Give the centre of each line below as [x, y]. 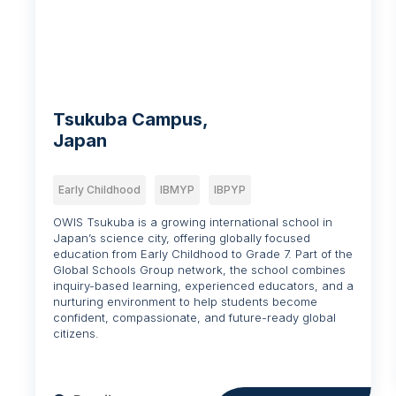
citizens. [76, 333]
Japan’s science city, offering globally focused [182, 237]
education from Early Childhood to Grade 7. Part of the [203, 253]
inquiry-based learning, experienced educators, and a [204, 285]
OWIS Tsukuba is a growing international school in [193, 221]
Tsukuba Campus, [131, 119]
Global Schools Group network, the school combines [200, 269]
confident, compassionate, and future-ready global [195, 317]
